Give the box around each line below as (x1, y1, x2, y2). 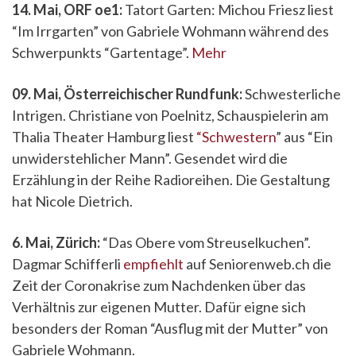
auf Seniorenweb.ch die (184, 255, 331, 273)
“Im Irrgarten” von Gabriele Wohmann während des (12, 22, 329, 40)
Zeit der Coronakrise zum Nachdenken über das (12, 277, 306, 294)
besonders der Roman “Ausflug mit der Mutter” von (12, 319, 328, 337)
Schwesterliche (242, 85, 341, 103)
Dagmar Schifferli (12, 255, 123, 273)
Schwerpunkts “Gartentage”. (12, 44, 192, 61)
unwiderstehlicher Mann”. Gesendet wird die (12, 149, 288, 167)
